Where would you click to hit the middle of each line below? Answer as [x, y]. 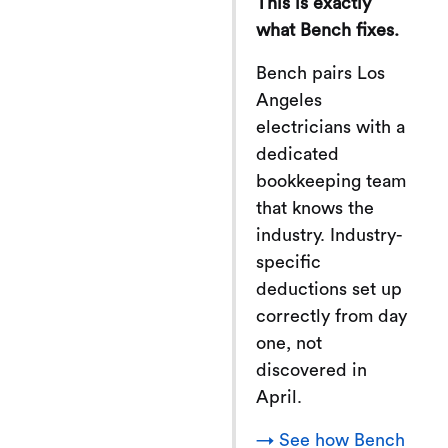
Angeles [289, 99]
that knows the [315, 207]
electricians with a [330, 126]
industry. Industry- [329, 234]
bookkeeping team [331, 180]
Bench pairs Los [320, 72]
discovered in [311, 369]
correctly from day [331, 315]
